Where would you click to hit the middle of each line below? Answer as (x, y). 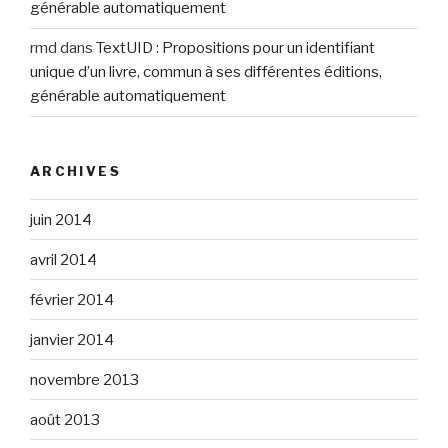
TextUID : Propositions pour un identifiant (235, 48)
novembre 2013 (84, 379)
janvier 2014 (72, 339)
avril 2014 (63, 259)
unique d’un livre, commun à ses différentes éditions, (206, 72)
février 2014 (72, 299)
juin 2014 (61, 219)
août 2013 (65, 419)
